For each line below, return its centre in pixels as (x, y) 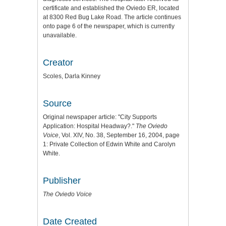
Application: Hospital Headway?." (89, 126)
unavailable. (60, 35)
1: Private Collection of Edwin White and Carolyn (109, 144)
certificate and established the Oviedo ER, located (111, 8)
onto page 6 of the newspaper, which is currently (109, 26)
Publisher (62, 180)
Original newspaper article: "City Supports (100, 117)
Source (57, 103)
